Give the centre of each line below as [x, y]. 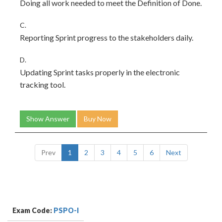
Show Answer [48, 119]
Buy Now [98, 119]
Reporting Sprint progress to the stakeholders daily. [107, 37]
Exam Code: [33, 210]
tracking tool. [43, 84]
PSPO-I [66, 210]
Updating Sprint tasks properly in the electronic [100, 72]
